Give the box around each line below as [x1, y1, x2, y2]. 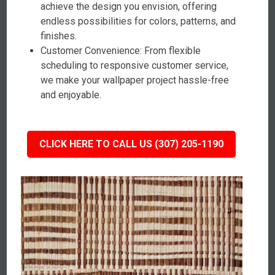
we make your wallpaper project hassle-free [41, 74, 230, 86]
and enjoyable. [41, 89, 102, 101]
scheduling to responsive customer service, [41, 60, 229, 71]
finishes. [41, 30, 77, 42]
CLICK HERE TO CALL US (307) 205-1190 [39, 138, 224, 150]
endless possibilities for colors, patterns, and [41, 15, 236, 27]
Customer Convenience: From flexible [41, 45, 201, 56]
